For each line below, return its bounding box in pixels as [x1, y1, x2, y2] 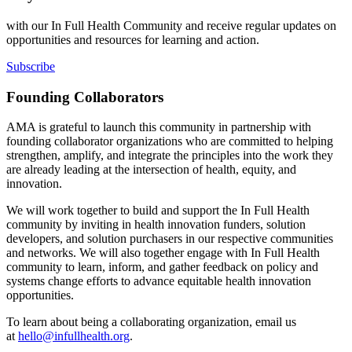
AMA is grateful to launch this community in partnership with [6, 120, 311, 134]
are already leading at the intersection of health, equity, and [6, 163, 296, 177]
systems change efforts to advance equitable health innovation [6, 274, 311, 288]
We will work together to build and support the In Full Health [6, 203, 310, 218]
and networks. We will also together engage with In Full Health [6, 246, 320, 260]
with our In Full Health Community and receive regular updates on [6, 18, 336, 32]
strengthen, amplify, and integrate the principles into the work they [6, 148, 333, 163]
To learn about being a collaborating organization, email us [6, 315, 296, 329]
